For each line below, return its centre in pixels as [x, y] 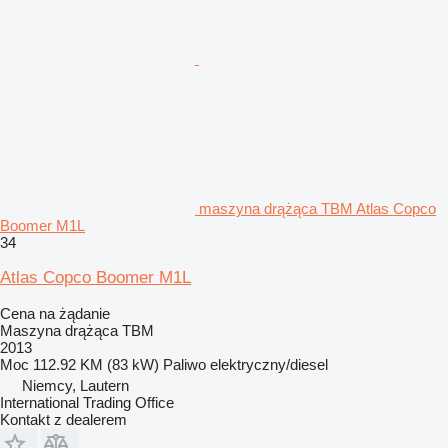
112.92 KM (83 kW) [96, 364]
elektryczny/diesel [269, 364]
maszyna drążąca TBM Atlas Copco [317, 208]
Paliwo [184, 364]
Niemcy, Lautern [75, 385]
